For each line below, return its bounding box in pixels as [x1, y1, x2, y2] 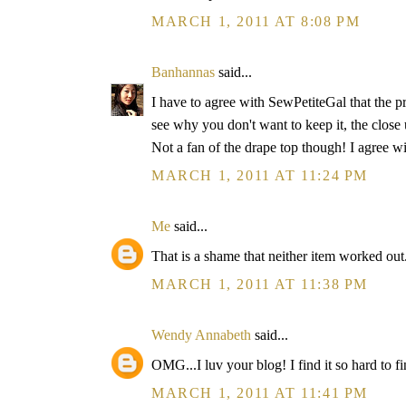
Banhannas [151, 64, 215, 80]
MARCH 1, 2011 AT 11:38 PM [151, 276, 368, 292]
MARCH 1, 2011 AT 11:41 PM [151, 385, 368, 401]
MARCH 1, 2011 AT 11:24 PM [151, 168, 368, 183]
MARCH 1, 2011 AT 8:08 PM [151, 14, 361, 29]
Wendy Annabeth [151, 327, 251, 343]
